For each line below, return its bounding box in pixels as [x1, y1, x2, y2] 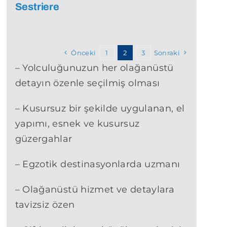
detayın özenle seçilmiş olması [15, 78, 160, 89]
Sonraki [154, 49, 180, 57]
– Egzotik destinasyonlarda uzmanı [15, 159, 180, 170]
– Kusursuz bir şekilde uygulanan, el [15, 103, 185, 115]
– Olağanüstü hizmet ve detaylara [15, 184, 175, 196]
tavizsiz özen [15, 199, 75, 211]
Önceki [71, 49, 96, 57]
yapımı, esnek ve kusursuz [15, 118, 140, 130]
